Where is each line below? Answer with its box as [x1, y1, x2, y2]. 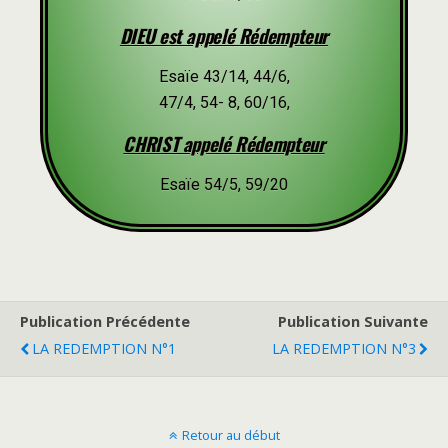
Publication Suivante [278, 312, 428, 331]
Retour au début [181, 426, 280, 444]
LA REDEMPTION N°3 [272, 339, 416, 358]
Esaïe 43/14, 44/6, [158, 67, 290, 86]
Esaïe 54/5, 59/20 [160, 175, 288, 194]
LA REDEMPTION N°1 [32, 339, 176, 358]
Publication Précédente [20, 312, 190, 331]
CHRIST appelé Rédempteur [123, 130, 325, 157]
